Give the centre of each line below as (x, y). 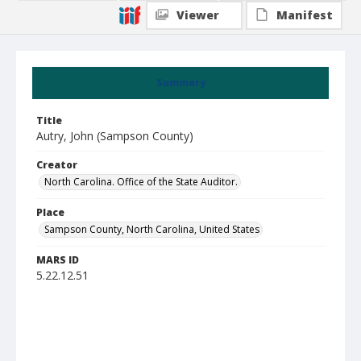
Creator (57, 165)
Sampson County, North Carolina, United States (152, 229)
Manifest (305, 15)
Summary (180, 83)
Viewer (198, 15)
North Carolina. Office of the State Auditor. (141, 182)
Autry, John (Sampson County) (115, 136)
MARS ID (58, 260)
